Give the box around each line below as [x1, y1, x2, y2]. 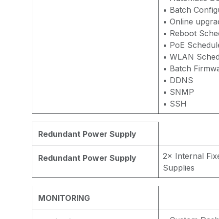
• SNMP [162, 87, 194, 97]
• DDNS [162, 75, 193, 85]
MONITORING [38, 193, 90, 203]
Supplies [162, 163, 195, 173]
